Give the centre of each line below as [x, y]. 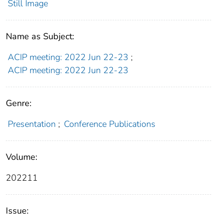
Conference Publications [110, 124]
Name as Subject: [40, 36]
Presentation [31, 124]
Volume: [22, 157]
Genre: [19, 103]
